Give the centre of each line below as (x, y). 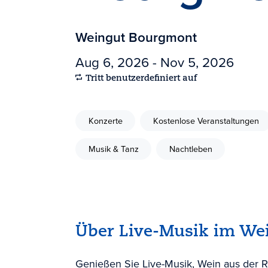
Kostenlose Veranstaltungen (206, 121)
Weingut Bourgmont (136, 37)
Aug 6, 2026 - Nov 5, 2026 (155, 62)
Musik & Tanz (113, 149)
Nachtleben (191, 149)
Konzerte (105, 121)
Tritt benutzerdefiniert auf (141, 78)
